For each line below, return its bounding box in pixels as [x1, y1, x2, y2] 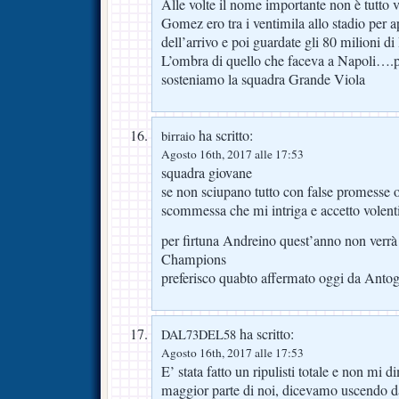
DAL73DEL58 [161, 325, 236, 343]
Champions [161, 248, 226, 269]
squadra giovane [161, 162, 252, 183]
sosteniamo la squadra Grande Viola [161, 69, 365, 89]
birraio [161, 126, 195, 144]
